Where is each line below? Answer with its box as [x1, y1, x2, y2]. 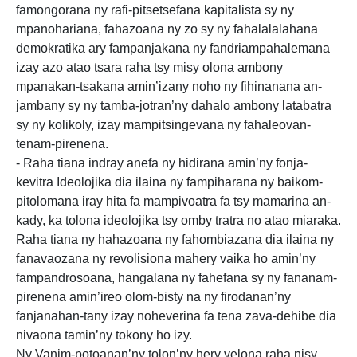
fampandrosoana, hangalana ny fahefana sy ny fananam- [16, 271, 337, 284]
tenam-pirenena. [16, 137, 121, 151]
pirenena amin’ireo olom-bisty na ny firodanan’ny [16, 290, 291, 304]
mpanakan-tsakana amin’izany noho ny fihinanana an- [16, 80, 322, 93]
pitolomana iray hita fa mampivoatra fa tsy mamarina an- [16, 194, 331, 208]
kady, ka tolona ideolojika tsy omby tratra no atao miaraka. [16, 214, 341, 227]
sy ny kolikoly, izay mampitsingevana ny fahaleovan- [16, 118, 311, 131]
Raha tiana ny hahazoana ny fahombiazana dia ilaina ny [16, 233, 334, 246]
